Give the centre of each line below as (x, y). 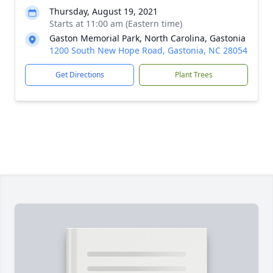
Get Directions (80, 75)
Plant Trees (193, 75)
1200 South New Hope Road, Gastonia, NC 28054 (148, 50)
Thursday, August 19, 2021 (104, 11)
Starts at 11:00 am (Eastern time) (116, 23)
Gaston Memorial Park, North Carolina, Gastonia (147, 38)
